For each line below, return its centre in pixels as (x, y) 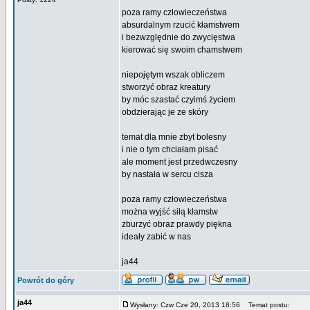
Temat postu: (266, 305)
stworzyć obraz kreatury (166, 87)
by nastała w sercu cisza (167, 174)
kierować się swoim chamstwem (182, 50)
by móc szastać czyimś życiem (179, 100)
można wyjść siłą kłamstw (170, 212)
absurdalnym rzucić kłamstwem (181, 25)
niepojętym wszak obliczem (173, 75)
